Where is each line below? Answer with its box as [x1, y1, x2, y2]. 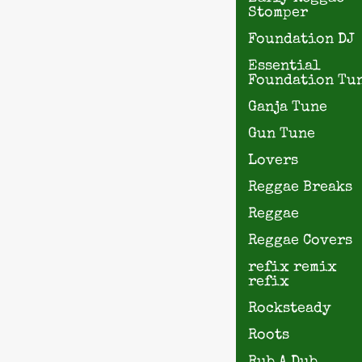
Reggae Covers [248, 234, 352, 248]
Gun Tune [248, 128, 315, 141]
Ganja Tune [248, 101, 327, 115]
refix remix [248, 261, 337, 275]
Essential [248, 60, 321, 74]
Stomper [248, 6, 308, 20]
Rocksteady [248, 302, 331, 316]
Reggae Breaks [248, 181, 352, 195]
